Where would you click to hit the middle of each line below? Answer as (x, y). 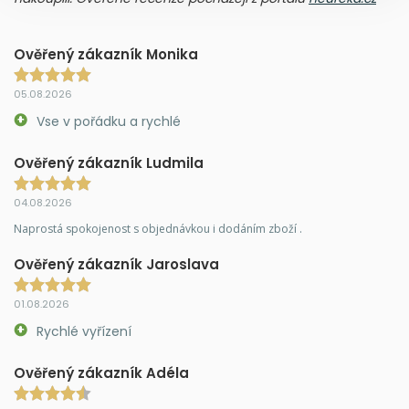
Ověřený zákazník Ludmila (109, 163)
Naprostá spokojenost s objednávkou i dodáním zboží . (158, 229)
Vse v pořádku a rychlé (109, 121)
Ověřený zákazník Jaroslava (116, 264)
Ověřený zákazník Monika (106, 54)
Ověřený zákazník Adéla (101, 373)
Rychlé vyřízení (84, 331)
